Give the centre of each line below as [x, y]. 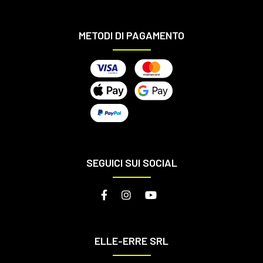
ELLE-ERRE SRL [131, 240]
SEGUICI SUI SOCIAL [131, 162]
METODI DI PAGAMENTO [131, 36]
